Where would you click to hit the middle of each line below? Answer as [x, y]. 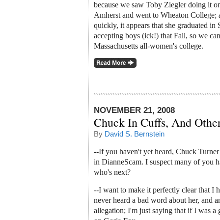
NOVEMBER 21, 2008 [134, 110]
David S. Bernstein [135, 134]
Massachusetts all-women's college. [149, 46]
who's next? [112, 172]
